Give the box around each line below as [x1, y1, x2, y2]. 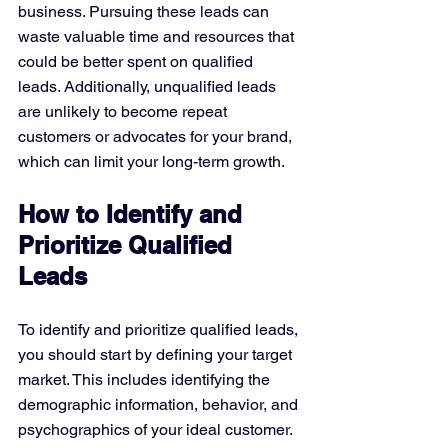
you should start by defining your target [18, 345, 296, 365]
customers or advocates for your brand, [18, 127, 296, 147]
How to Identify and [18, 200, 249, 229]
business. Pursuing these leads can [18, 2, 273, 22]
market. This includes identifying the [18, 370, 274, 390]
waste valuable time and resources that [18, 27, 298, 47]
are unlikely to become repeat [18, 102, 231, 122]
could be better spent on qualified [18, 52, 257, 72]
